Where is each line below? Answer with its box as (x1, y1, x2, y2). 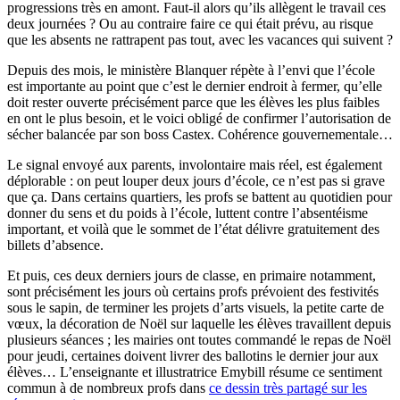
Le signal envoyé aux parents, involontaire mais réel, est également (7, 157, 382, 173)
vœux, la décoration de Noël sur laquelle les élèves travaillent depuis (7, 316, 391, 332)
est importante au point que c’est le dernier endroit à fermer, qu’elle (7, 79, 382, 95)
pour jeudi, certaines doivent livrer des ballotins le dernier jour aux (7, 348, 379, 364)
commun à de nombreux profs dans (7, 380, 209, 396)
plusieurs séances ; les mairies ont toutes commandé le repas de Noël (7, 332, 391, 348)
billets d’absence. (7, 237, 104, 254)
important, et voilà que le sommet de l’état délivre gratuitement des (7, 221, 379, 237)
